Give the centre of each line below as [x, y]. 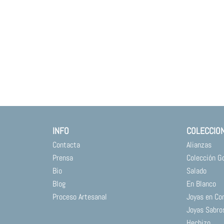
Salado [197, 171]
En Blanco [201, 184]
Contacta [66, 145]
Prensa [62, 158]
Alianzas [199, 145]
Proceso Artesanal [79, 197]
